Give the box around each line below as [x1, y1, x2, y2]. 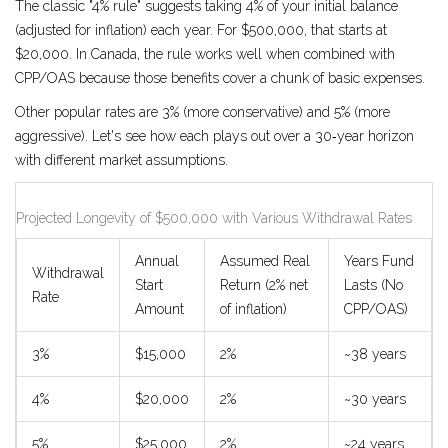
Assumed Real [220, 253, 310, 270]
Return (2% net [220, 277, 308, 294]
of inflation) [220, 301, 287, 318]
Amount [135, 301, 184, 318]
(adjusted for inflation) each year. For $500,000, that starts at [15, 22, 387, 39]
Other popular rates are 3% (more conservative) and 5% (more [15, 104, 390, 121]
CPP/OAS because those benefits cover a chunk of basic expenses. [15, 70, 425, 87]
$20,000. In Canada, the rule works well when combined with [15, 46, 395, 63]
